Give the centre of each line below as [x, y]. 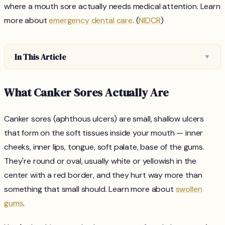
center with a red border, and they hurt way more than [103, 175]
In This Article [40, 57]
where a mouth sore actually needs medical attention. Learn [112, 6]
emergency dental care [91, 20]
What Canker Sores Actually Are [87, 93]
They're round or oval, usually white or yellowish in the [100, 161]
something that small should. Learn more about [90, 189]
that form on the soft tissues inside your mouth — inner [104, 133]
